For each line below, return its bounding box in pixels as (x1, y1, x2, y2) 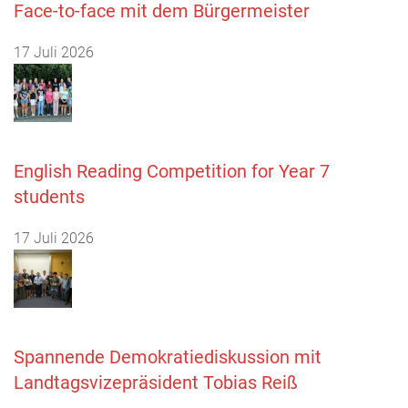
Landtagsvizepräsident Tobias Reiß (14, 371, 298, 393)
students (14, 185, 85, 208)
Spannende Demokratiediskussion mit (14, 345, 321, 368)
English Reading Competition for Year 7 (14, 159, 330, 182)
